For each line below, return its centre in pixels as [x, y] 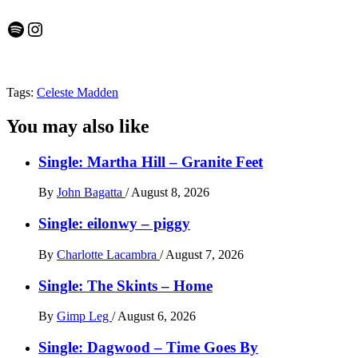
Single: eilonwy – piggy [114, 224]
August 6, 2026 [157, 316]
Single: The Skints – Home [125, 285]
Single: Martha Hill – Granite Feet [151, 161]
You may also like [78, 126]
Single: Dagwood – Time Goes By [148, 347]
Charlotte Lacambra [108, 254]
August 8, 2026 [170, 193]
